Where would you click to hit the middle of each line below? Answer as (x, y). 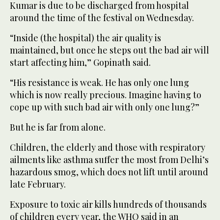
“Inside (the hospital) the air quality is (85, 38)
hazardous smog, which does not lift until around (109, 172)
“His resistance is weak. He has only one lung (99, 82)
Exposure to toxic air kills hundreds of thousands (108, 204)
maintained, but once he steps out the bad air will (110, 50)
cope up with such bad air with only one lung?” (105, 107)
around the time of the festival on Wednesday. (102, 17)
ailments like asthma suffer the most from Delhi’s (109, 159)
